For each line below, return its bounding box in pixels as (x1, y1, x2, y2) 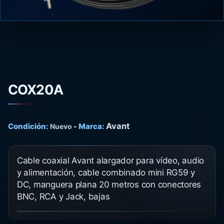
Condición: (8, 121, 48, 131)
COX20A (8, 81, 63, 98)
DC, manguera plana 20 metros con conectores (17, 179, 201, 189)
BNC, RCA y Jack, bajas (17, 191, 110, 201)
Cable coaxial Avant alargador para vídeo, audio (17, 155, 204, 165)
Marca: (78, 121, 104, 131)
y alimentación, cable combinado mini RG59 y (17, 167, 195, 177)
